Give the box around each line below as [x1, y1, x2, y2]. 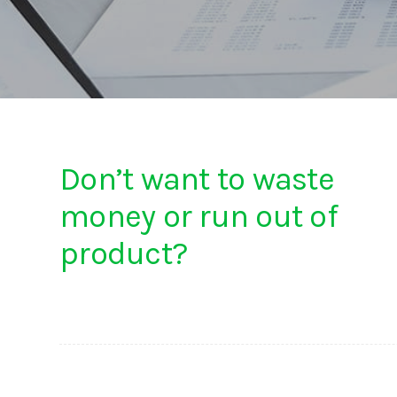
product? [59, 235, 188, 272]
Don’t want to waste [59, 160, 334, 198]
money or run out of [59, 198, 338, 235]
